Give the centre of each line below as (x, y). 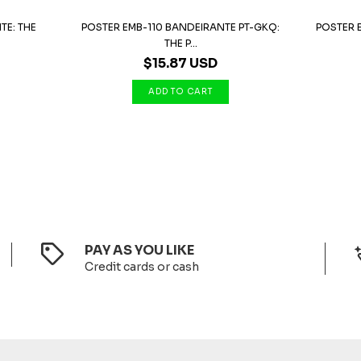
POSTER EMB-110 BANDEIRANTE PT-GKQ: (180, 27)
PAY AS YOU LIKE (140, 250)
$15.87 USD (180, 63)
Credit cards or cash (142, 267)
